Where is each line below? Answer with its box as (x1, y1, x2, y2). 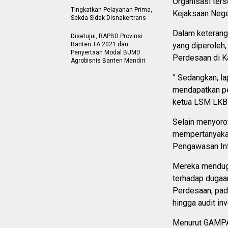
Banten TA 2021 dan (71, 41, 128, 48)
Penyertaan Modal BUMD (71, 49, 140, 56)
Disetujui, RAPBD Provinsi (71, 33, 142, 40)
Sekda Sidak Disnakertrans (71, 14, 146, 21)
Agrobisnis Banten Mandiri (71, 57, 145, 64)
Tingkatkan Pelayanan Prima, (71, 6, 152, 13)
